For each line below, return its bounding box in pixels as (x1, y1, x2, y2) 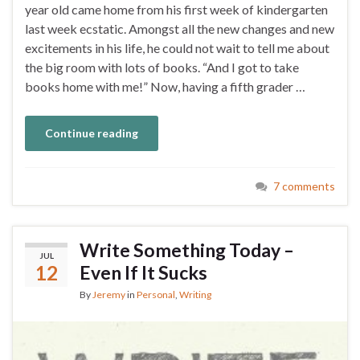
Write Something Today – (80, 238, 294, 261)
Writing (179, 288, 211, 301)
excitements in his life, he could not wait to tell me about (25, 39, 329, 55)
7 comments (273, 178, 335, 193)
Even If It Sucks (80, 260, 207, 284)
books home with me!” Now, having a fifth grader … (25, 78, 305, 94)
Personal (137, 288, 175, 301)
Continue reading (45, 125, 138, 140)
